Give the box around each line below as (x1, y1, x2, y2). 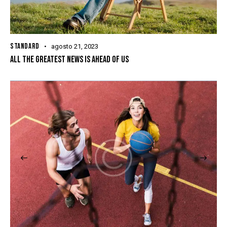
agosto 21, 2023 (51, 43, 98, 51)
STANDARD (10, 42, 40, 52)
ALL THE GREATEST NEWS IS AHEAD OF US (10, 54, 129, 65)
